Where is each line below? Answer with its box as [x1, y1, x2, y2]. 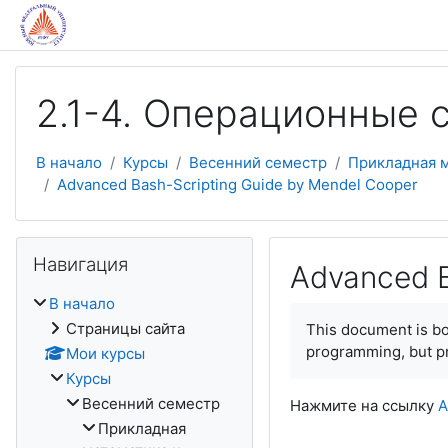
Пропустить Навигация [15, 237, 183, 256]
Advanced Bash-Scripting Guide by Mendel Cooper [57, 175, 418, 194]
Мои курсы [66, 344, 145, 363]
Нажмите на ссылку [289, 396, 438, 415]
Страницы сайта [66, 319, 185, 338]
